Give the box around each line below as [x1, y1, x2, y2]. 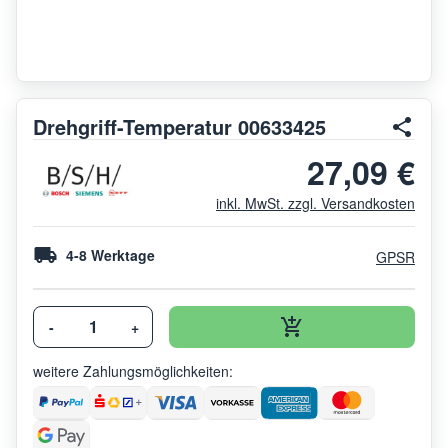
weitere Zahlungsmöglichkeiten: [33, 360, 233, 381]
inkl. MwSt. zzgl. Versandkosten [216, 192, 415, 213]
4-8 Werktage [66, 244, 155, 265]
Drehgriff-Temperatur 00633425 [33, 111, 326, 141]
